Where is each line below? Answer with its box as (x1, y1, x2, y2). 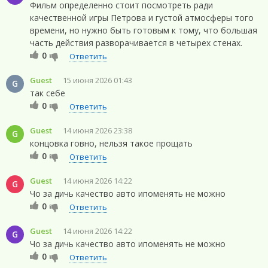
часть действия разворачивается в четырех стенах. (30, 36, 242, 48)
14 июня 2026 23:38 (63, 124, 132, 136)
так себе (30, 87, 65, 99)
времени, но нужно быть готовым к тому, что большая (30, 24, 257, 36)
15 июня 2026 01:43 (63, 74, 132, 86)
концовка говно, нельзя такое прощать (30, 137, 193, 149)
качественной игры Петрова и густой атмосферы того (30, 11, 254, 23)
